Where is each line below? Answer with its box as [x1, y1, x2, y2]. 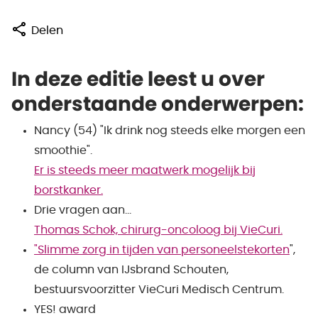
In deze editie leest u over [11, 70, 265, 90]
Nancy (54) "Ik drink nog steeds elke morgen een [34, 125, 305, 136]
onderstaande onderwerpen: [11, 95, 304, 115]
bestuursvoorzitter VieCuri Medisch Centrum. [34, 284, 284, 295]
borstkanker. [34, 185, 103, 196]
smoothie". [34, 145, 95, 156]
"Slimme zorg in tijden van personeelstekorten [34, 244, 290, 256]
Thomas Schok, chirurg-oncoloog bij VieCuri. [34, 224, 283, 236]
